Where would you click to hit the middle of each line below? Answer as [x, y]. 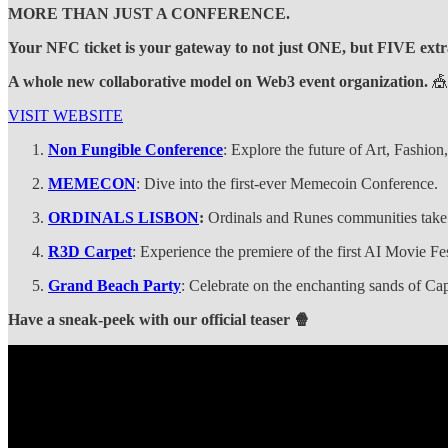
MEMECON [92, 183]
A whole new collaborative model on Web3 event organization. [218, 81]
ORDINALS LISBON [123, 217]
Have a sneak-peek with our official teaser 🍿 [159, 319]
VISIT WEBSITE [65, 115]
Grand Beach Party [114, 285]
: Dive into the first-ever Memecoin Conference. [287, 183]
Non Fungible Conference [135, 149]
